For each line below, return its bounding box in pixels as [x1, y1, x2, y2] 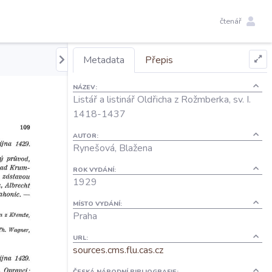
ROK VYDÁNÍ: [73, 165, 116, 174]
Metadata [83, 53, 124, 67]
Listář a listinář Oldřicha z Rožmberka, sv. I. [73, 93, 251, 106]
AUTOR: [73, 131, 98, 140]
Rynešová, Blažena [73, 141, 152, 155]
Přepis [145, 53, 173, 67]
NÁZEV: [73, 83, 97, 92]
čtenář [220, 15, 242, 27]
